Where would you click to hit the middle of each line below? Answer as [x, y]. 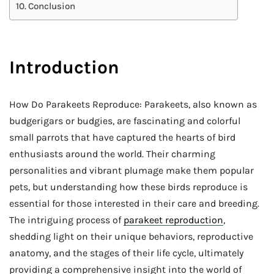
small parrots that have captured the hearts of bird [122, 138]
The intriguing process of [66, 220]
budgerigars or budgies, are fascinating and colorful [125, 121]
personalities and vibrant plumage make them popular [131, 171]
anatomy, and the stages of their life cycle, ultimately [126, 253]
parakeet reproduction [173, 220]
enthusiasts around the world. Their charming [112, 154]
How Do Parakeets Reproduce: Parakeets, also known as [133, 105]
